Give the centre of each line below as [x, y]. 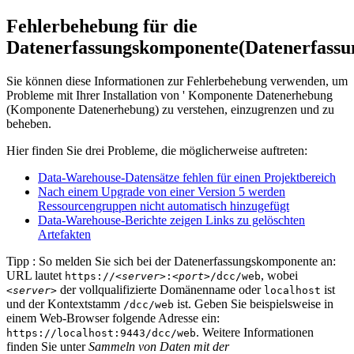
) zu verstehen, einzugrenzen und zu [245, 109]
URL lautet [36, 275]
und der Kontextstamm [65, 303]
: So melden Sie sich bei [92, 261]
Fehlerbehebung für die [102, 26]
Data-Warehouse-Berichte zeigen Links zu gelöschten [171, 220]
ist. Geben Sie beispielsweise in [254, 303]
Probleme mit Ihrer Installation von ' [97, 95]
